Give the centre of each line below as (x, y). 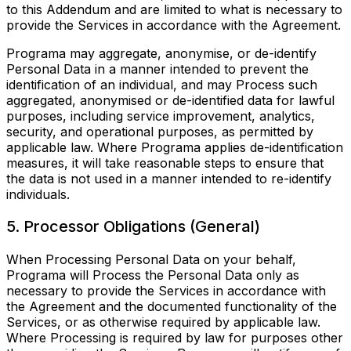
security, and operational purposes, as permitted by (160, 131)
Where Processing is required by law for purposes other (175, 337)
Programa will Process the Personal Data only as (153, 275)
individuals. (38, 194)
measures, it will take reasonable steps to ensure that (165, 163)
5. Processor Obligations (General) (133, 227)
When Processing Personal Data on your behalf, (151, 259)
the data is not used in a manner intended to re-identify (169, 178)
